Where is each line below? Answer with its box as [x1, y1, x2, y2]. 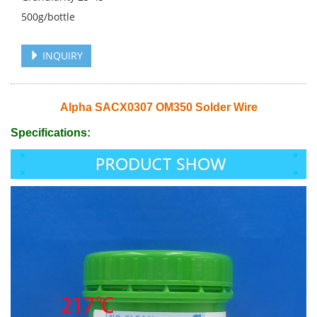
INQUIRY [40, 49, 83, 62]
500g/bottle [21, 10, 75, 23]
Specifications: [11, 127, 91, 139]
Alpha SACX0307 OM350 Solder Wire [59, 101, 258, 113]
